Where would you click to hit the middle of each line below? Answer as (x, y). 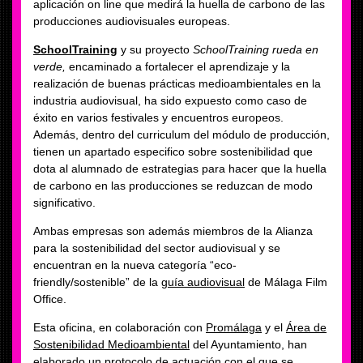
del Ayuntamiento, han (248, 344)
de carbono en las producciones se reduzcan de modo (173, 186)
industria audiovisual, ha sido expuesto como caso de (170, 100)
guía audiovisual (203, 282)
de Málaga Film (286, 282)
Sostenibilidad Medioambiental (111, 344)
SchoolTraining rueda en (256, 49)
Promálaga (234, 327)
